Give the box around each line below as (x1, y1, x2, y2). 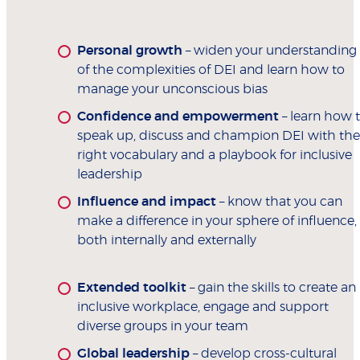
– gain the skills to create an (190, 281, 356, 295)
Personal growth (77, 44, 186, 58)
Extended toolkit (77, 281, 190, 295)
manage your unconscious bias (77, 83, 268, 96)
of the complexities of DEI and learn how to (77, 63, 345, 77)
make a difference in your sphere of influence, (77, 215, 357, 228)
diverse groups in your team (77, 320, 248, 333)
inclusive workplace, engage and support (77, 301, 329, 314)
